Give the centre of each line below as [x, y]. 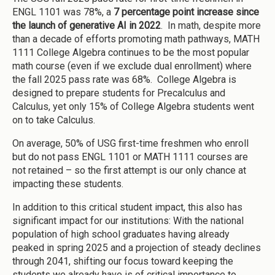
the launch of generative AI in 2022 [87, 25]
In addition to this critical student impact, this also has [127, 207]
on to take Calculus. [55, 120]
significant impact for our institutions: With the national [128, 220]
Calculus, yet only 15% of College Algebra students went [133, 106]
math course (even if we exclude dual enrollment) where [132, 66]
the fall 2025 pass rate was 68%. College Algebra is [124, 79]
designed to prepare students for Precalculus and [119, 93]
